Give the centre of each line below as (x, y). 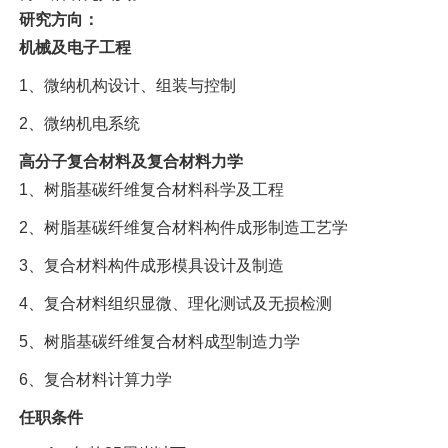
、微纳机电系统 (83, 123)
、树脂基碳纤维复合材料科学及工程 (155, 189)
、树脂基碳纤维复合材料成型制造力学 (163, 341)
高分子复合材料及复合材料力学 (130, 161)
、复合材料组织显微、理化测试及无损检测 (179, 303)
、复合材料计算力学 (99, 379)
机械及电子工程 (74, 47)
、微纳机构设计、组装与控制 (131, 85)
